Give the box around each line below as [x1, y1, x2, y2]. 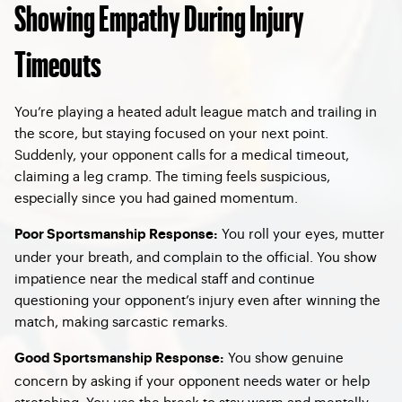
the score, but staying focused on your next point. [14, 123, 328, 142]
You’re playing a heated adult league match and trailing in [14, 101, 377, 120]
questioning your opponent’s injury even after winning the [14, 290, 380, 309]
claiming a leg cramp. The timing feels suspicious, [14, 166, 330, 185]
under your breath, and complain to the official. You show [14, 247, 377, 266]
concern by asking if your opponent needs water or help [14, 371, 370, 389]
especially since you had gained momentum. [14, 188, 298, 206]
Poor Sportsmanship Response [14, 228, 214, 241]
